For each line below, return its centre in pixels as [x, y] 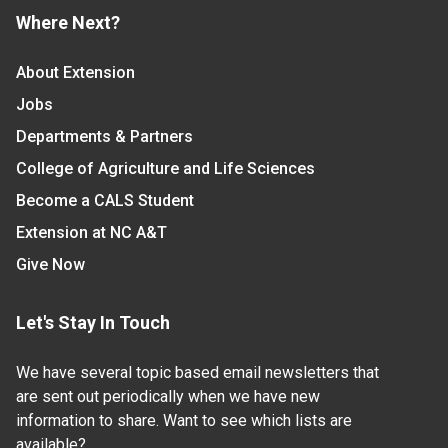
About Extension [75, 73]
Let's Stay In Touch [93, 323]
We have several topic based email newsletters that [197, 373]
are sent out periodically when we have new [168, 397]
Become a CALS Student [105, 201]
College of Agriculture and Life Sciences [165, 169]
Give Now [50, 265]
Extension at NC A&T [91, 233]
